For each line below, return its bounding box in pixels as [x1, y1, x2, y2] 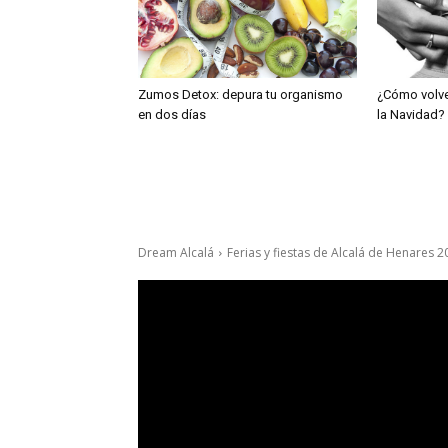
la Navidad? [376, 107, 445, 123]
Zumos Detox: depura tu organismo [138, 87, 343, 103]
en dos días [138, 107, 206, 123]
